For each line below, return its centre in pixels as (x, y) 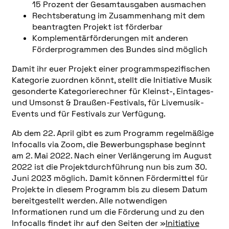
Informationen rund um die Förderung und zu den (108, 212)
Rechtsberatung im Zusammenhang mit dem (118, 15)
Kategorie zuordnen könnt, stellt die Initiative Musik (112, 80)
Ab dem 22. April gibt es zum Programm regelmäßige (112, 133)
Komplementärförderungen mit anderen (110, 38)
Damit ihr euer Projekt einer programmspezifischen (111, 69)
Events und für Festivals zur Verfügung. (88, 114)
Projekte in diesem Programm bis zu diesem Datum (109, 190)
